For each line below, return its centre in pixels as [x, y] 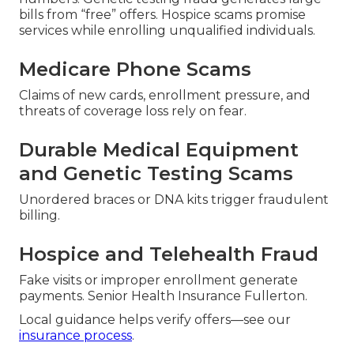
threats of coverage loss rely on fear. [133, 111]
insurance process [75, 336]
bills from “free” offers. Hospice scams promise [162, 15]
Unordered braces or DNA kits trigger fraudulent [174, 200]
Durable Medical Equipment [159, 150]
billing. [40, 216]
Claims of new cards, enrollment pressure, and [165, 96]
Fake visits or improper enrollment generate [158, 281]
